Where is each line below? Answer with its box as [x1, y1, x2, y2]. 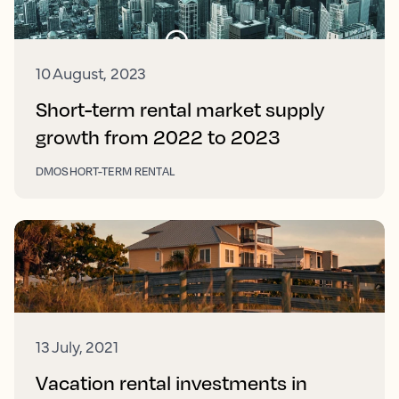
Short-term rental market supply [36, 97, 325, 122]
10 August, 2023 [36, 61, 147, 85]
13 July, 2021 [36, 335, 118, 358]
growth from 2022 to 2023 [36, 125, 280, 150]
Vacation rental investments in [36, 370, 307, 395]
